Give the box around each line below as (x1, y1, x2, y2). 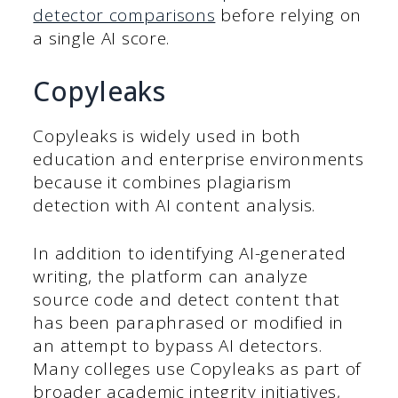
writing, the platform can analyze (33, 265, 308, 289)
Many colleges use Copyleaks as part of (33, 357, 362, 381)
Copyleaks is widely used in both (33, 123, 301, 147)
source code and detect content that (33, 288, 340, 312)
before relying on (215, 4, 362, 28)
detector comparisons (33, 4, 216, 28)
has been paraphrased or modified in (33, 311, 344, 335)
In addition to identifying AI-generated (33, 242, 346, 266)
